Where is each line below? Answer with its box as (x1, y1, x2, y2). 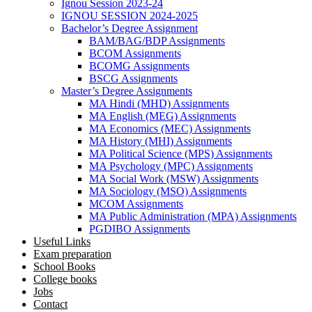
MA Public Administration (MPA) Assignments (89, 210, 297, 222)
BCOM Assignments (89, 47, 181, 59)
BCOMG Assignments (89, 60, 189, 72)
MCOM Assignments (89, 198, 183, 210)
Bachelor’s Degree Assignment (61, 22, 198, 34)
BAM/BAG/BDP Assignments (89, 35, 225, 47)
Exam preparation (33, 248, 111, 260)
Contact (33, 298, 68, 310)
